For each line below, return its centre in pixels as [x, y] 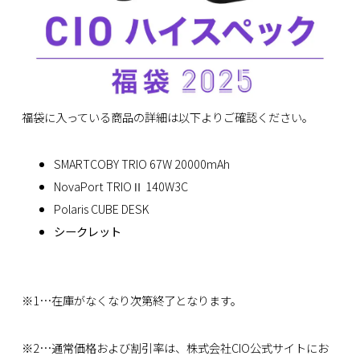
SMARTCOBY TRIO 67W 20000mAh [141, 164]
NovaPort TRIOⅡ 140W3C [121, 186]
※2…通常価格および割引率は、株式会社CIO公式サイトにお [175, 347]
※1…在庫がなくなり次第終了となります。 [131, 301]
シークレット [87, 231]
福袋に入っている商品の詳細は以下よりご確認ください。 [167, 117]
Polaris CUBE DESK [101, 209]
